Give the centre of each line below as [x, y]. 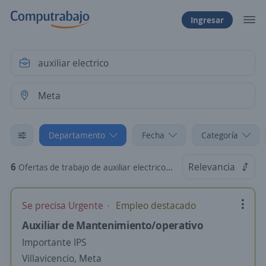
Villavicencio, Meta [62, 258]
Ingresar [207, 20]
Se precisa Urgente [64, 205]
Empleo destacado [155, 205]
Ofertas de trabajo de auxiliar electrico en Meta [92, 167]
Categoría [220, 135]
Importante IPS [54, 242]
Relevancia [212, 167]
